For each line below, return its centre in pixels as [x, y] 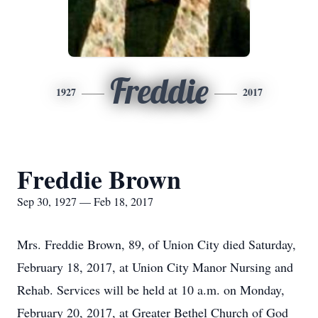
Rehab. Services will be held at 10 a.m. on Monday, [151, 290]
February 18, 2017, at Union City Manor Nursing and [155, 267]
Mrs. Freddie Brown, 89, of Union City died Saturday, [157, 244]
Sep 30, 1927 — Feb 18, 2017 [85, 201]
